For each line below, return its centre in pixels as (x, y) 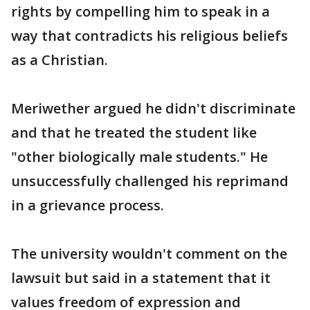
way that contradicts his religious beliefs (149, 36)
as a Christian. (60, 60)
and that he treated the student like (134, 133)
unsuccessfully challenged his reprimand (150, 181)
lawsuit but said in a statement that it (141, 278)
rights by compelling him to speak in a (140, 11)
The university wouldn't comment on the (149, 254)
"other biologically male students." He (139, 157)
